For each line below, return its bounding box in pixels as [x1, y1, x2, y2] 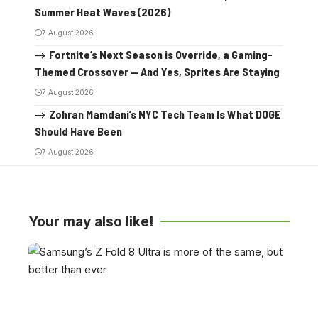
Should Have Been [35, 124, 122, 138]
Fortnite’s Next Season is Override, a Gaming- [48, 47, 273, 61]
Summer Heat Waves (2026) [35, 4, 170, 18]
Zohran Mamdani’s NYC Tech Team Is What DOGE [48, 106, 281, 121]
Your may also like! [28, 213, 153, 230]
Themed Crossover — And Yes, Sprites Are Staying [35, 64, 280, 78]
